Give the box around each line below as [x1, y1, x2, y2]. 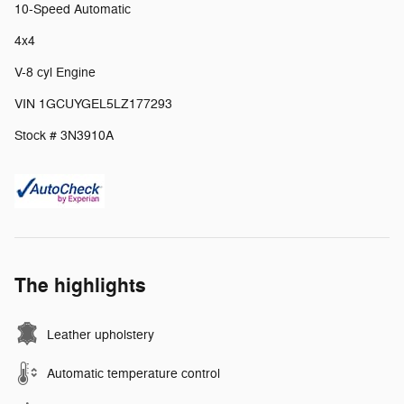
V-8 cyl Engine [14, 64, 96, 80]
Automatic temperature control [47, 365, 220, 381]
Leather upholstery [47, 326, 154, 343]
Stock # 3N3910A [14, 127, 114, 143]
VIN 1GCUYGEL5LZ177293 [14, 96, 172, 112]
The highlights [14, 272, 146, 298]
